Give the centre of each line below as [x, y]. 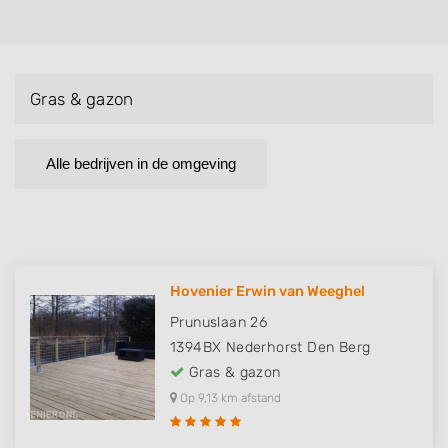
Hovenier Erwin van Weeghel [267, 292]
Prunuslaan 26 [219, 323]
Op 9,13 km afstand [229, 398]
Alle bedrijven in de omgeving [141, 164]
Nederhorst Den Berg [298, 348]
